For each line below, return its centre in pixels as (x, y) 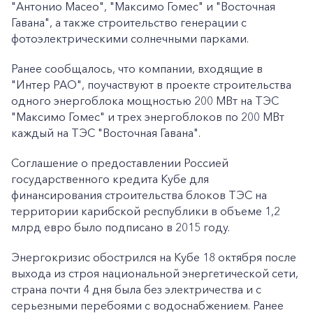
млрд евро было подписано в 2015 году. (121, 227)
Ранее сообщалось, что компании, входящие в (137, 68)
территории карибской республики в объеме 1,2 (146, 211)
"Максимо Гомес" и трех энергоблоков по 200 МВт (148, 117)
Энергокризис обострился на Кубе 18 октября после (154, 257)
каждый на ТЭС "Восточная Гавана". (106, 133)
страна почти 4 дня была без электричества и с (136, 289)
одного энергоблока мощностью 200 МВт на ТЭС (145, 101)
